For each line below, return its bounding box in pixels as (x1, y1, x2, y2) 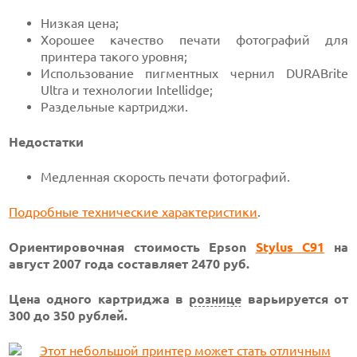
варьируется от (241, 292, 348, 306)
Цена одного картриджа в (9, 292, 190, 306)
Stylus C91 (255, 240, 325, 254)
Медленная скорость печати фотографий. (41, 170, 291, 184)
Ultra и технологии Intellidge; (41, 83, 214, 97)
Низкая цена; (41, 16, 120, 30)
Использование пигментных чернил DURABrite (41, 66, 348, 80)
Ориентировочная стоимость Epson (9, 240, 256, 254)
